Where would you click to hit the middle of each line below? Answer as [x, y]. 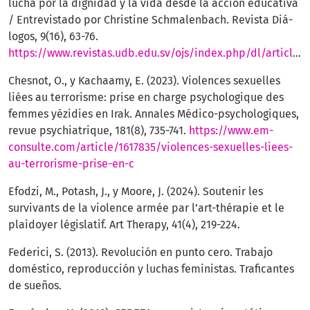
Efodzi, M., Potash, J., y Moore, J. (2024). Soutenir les [136, 192]
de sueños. [35, 286]
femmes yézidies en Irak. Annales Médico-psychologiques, [154, 114]
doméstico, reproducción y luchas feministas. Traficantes [151, 269]
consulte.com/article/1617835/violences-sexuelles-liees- [151, 147]
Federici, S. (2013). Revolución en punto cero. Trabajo [140, 253]
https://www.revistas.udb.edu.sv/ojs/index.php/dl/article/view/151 [151, 53]
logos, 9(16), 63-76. [53, 37]
